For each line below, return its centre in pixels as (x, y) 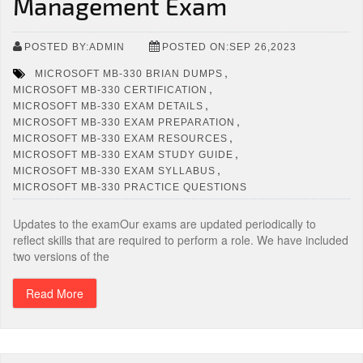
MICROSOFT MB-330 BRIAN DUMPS (129, 73)
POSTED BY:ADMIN (75, 47)
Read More (55, 293)
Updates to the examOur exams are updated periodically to (164, 224)
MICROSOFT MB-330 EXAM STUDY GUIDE (123, 154)
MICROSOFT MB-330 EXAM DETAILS (108, 106)
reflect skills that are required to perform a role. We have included (181, 240)
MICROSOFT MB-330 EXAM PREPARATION (124, 122)
